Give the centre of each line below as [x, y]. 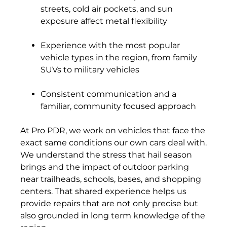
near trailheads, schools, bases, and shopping [111, 179]
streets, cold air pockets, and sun [107, 9]
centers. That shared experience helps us [103, 192]
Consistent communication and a [108, 94]
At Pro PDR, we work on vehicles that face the [113, 131]
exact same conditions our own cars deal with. [113, 143]
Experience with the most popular [110, 46]
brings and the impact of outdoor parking [105, 167]
